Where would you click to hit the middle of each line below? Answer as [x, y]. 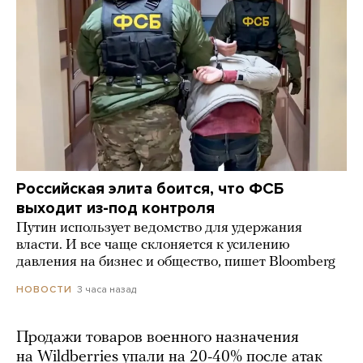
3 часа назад [107, 290]
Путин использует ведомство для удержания [159, 228]
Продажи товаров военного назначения [158, 338]
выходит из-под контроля [115, 209]
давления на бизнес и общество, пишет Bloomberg [176, 263]
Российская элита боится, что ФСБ [150, 189]
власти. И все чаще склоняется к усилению [153, 246]
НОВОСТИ [44, 290]
